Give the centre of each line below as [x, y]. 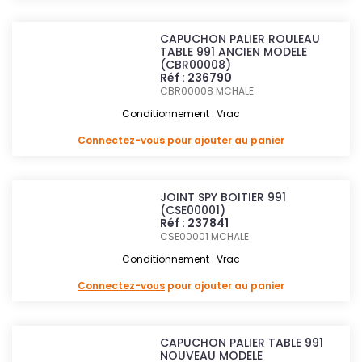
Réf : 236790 [196, 78]
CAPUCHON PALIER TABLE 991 [242, 343]
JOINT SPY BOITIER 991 [223, 197]
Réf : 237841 [195, 223]
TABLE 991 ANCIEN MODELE [234, 52]
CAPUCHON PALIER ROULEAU [240, 39]
